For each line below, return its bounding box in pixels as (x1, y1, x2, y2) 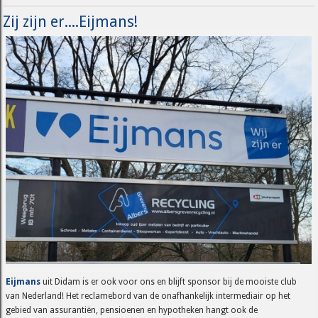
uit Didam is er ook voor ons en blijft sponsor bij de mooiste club (40, 277, 297, 287)
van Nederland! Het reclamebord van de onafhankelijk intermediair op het (6, 291, 291, 302)
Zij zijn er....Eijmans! (3, 12, 138, 31)
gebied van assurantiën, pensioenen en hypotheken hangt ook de (6, 305, 258, 316)
